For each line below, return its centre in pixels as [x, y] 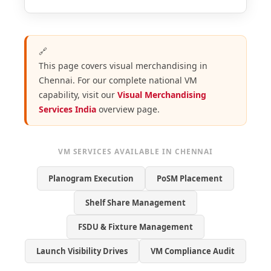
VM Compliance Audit [193, 251]
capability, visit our [78, 94]
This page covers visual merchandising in [123, 65]
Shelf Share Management [135, 202]
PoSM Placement [190, 178]
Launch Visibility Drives [82, 251]
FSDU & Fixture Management [135, 227]
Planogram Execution [91, 178]
